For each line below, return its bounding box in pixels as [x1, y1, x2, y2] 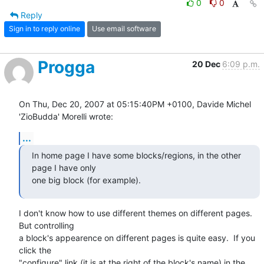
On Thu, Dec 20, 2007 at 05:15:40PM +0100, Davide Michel [19, 98, 251, 109]
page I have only [32, 162, 98, 173]
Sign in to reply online [9, 24, 80, 34]
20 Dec [192, 58, 222, 69]
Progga [38, 57, 95, 77]
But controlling [19, 220, 74, 230]
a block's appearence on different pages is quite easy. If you [19, 232, 255, 243]
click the [19, 245, 51, 255]
